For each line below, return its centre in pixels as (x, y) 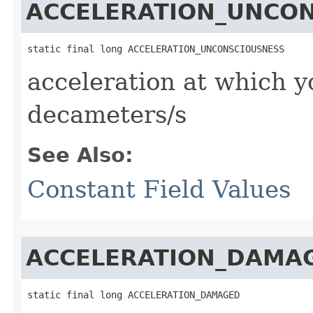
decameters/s (107, 115)
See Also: (80, 155)
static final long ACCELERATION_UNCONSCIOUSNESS (156, 49)
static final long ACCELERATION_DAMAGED (133, 295)
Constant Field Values (159, 189)
